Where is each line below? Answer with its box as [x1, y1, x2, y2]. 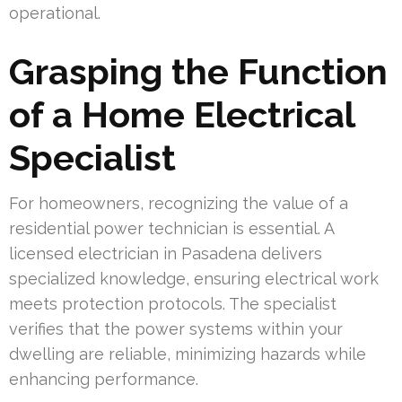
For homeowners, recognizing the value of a [9, 193, 348, 213]
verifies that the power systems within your [9, 319, 343, 338]
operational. [9, 3, 100, 22]
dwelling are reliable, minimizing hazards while [9, 344, 366, 363]
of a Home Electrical [9, 92, 354, 135]
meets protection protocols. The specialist [9, 293, 336, 313]
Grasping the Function [9, 49, 388, 92]
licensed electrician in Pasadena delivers [9, 243, 322, 263]
